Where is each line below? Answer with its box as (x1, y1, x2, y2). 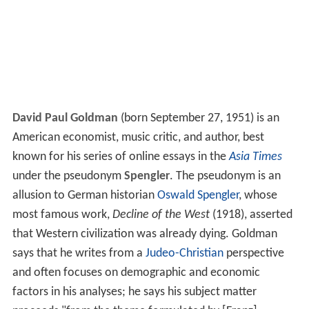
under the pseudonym (12, 170, 124, 183)
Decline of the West (112, 208, 210, 222)
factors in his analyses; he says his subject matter (12, 286, 257, 299)
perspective (223, 247, 284, 261)
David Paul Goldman (12, 112, 118, 126)
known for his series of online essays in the (12, 150, 229, 164)
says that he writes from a (12, 247, 146, 261)
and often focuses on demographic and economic (12, 266, 260, 280)
